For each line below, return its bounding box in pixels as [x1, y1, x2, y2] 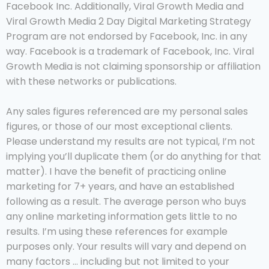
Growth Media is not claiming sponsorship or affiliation [6, 59, 261, 74]
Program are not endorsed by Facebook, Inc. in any [6, 29, 247, 44]
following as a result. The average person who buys [6, 195, 246, 209]
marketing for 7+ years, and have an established [6, 180, 234, 194]
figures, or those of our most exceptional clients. [6, 119, 232, 134]
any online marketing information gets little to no [6, 210, 237, 224]
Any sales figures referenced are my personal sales [6, 104, 248, 119]
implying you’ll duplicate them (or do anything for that [6, 150, 261, 164]
